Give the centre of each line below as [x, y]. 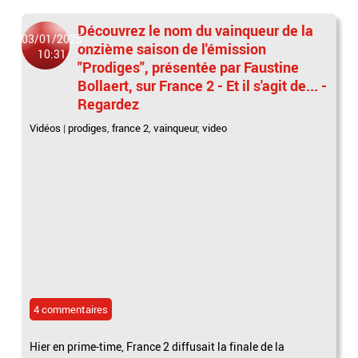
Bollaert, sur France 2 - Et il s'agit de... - [203, 85]
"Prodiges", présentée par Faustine [189, 67]
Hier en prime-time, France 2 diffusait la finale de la [157, 346]
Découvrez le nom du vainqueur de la [196, 30]
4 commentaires [71, 309]
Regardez [109, 103]
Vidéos [46, 127]
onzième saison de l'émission [172, 48]
